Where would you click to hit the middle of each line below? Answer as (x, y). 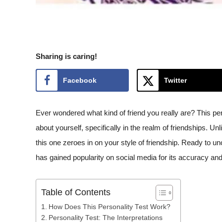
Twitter (175, 80)
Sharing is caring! (66, 56)
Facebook (80, 80)
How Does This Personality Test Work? (109, 207)
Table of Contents (76, 193)
